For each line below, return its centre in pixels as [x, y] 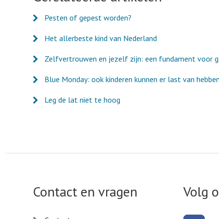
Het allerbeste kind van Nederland [101, 38]
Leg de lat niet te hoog [82, 100]
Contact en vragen [85, 192]
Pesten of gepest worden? [88, 18]
